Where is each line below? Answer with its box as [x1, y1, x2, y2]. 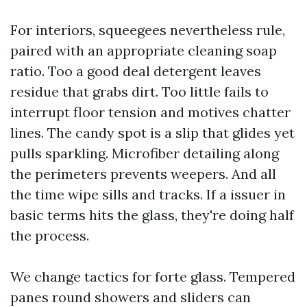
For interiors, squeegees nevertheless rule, [10, 21, 285, 38]
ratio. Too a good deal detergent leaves [10, 62, 261, 79]
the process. [10, 227, 89, 244]
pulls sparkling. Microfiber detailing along [10, 145, 279, 162]
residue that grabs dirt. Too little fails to [10, 83, 269, 100]
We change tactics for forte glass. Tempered [10, 268, 295, 285]
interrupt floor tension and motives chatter [10, 103, 291, 121]
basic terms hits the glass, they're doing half [10, 206, 294, 223]
